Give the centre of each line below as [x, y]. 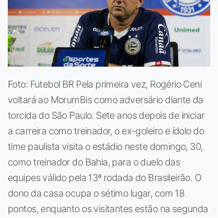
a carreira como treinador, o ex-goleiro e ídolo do [106, 131]
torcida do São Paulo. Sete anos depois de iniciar [106, 115]
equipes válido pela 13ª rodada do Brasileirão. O [105, 177]
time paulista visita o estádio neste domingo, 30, [105, 146]
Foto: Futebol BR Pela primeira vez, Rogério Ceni [105, 84]
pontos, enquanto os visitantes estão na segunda [108, 209]
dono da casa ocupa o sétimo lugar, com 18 [96, 193]
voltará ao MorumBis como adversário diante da [106, 100]
